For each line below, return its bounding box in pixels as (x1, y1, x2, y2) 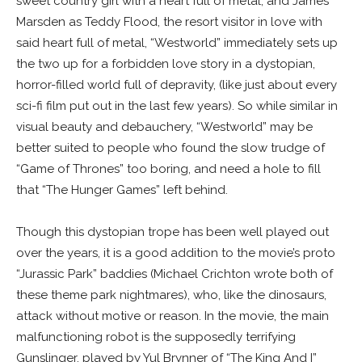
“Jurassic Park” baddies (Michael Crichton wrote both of (16, 267, 333, 282)
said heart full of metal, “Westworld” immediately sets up (16, 36, 338, 51)
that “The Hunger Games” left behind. (16, 183, 228, 198)
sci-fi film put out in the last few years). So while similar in (16, 99, 338, 114)
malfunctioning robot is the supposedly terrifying (16, 330, 296, 345)
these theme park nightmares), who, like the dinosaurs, (16, 288, 326, 303)
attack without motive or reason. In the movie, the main (16, 309, 329, 324)
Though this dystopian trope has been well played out (16, 225, 329, 240)
